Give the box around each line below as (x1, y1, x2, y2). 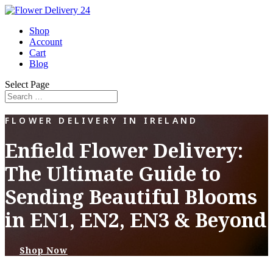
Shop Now (19, 244, 68, 257)
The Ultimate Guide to (5, 160, 221, 187)
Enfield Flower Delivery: (5, 137, 243, 164)
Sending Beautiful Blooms (5, 183, 257, 210)
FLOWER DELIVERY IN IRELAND (5, 114, 199, 126)
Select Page (5, 79, 49, 90)
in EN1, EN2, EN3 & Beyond (5, 207, 266, 233)
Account (29, 37, 62, 47)
